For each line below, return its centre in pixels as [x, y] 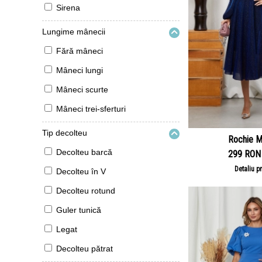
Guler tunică [79, 210]
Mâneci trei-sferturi [91, 109]
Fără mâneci [80, 51]
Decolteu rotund [86, 191]
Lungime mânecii [74, 32]
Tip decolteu [65, 133]
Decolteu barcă [84, 152]
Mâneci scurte [82, 89]
